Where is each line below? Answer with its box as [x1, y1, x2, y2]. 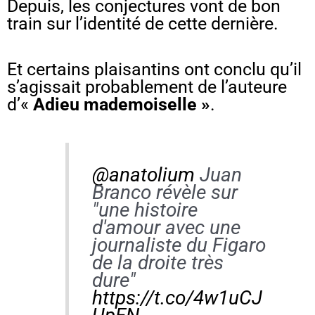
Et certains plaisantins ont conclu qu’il [7, 59, 302, 80]
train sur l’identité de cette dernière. [7, 13, 283, 34]
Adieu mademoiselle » [33, 94, 210, 115]
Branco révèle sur [91, 180, 238, 204]
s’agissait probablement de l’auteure [7, 77, 287, 98]
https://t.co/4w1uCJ [91, 285, 262, 309]
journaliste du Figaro [91, 233, 266, 257]
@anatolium [91, 162, 195, 186]
